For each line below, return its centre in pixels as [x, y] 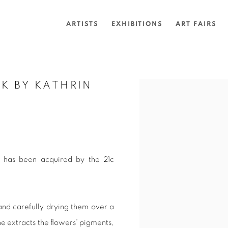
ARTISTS [82, 24]
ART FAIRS [196, 24]
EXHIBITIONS [137, 24]
